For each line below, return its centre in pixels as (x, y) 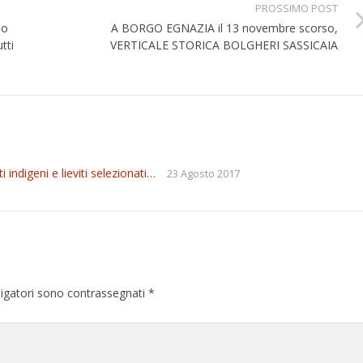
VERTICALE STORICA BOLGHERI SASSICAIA (224, 45)
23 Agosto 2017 (203, 174)
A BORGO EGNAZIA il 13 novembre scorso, (224, 28)
